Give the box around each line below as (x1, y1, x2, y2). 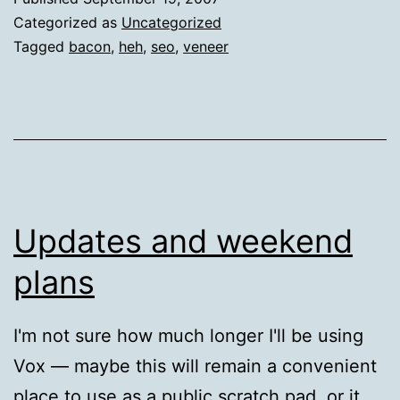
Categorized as (13, 13, 121, 32)
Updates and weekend (13, 221, 353, 262)
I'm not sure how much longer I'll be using (13, 325, 363, 347)
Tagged (13, 37, 69, 56)
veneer (183, 37, 229, 56)
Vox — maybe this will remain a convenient (13, 355, 377, 378)
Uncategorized (121, 13, 221, 32)
